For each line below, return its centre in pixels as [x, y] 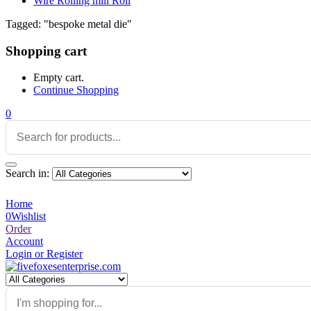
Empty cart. [59, 78]
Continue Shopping [76, 90]
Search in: [27, 174]
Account [24, 242]
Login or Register [44, 254]
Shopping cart [46, 51]
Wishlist [28, 217]
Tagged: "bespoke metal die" [69, 24]
